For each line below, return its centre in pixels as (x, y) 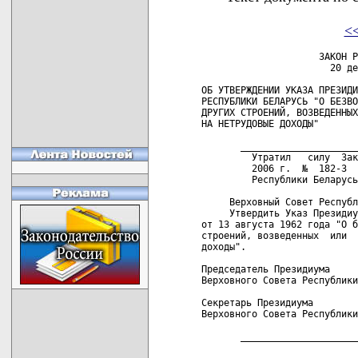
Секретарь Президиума (257, 302)
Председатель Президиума (266, 269)
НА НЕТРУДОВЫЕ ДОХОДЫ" (260, 123)
